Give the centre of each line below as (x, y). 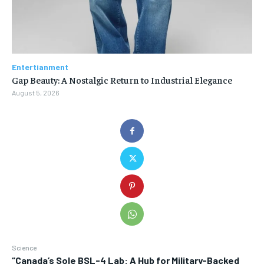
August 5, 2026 (36, 93)
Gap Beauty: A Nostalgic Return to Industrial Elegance (122, 80)
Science (24, 248)
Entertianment (40, 67)
